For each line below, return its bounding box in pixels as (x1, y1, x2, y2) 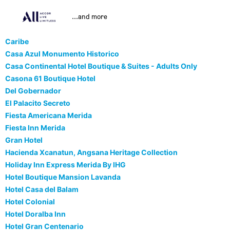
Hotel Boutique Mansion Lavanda (5, 172, 121, 182)
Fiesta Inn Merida (5, 123, 65, 132)
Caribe (5, 37, 29, 46)
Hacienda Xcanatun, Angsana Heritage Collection (5, 148, 178, 157)
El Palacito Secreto (5, 99, 70, 108)
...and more (72, 12, 107, 21)
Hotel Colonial (5, 197, 55, 206)
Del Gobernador (5, 86, 61, 95)
